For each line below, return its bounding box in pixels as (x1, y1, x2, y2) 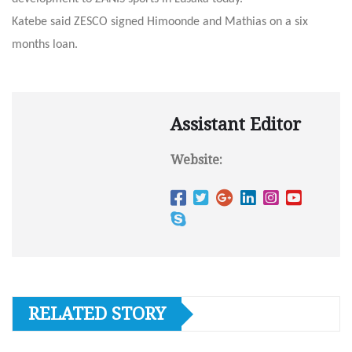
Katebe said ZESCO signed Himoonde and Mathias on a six (12, 16, 308, 29)
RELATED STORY (28, 304, 166, 324)
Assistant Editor (170, 115, 301, 135)
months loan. (12, 38, 78, 52)
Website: (170, 152, 222, 168)
